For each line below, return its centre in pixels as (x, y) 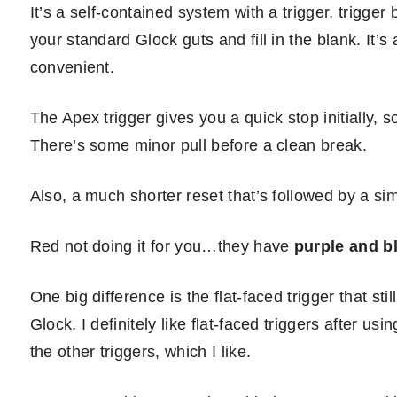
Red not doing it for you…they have (162, 246)
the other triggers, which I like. (140, 352)
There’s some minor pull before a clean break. (198, 145)
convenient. (72, 67)
